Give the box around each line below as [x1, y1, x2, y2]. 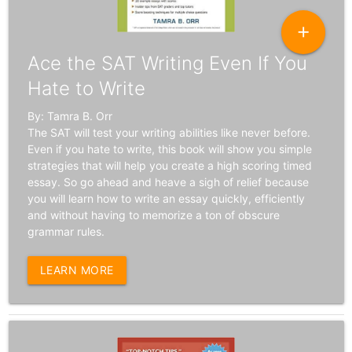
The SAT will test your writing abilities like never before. [27, 126, 310, 140]
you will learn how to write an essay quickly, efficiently [27, 192, 305, 206]
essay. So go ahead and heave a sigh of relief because [27, 175, 309, 189]
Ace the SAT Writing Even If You [27, 52, 307, 75]
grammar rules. [27, 225, 104, 239]
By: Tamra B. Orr [27, 109, 112, 123]
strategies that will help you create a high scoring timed [27, 159, 312, 173]
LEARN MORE [39, 263, 114, 277]
